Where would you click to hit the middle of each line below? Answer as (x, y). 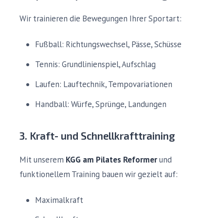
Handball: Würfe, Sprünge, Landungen (101, 104)
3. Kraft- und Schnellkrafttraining (97, 135)
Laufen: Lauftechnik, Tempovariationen (104, 84)
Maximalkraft (59, 200)
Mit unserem (43, 159)
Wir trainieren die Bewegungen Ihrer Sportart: (100, 19)
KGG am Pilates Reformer (111, 159)
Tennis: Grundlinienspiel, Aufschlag (95, 64)
